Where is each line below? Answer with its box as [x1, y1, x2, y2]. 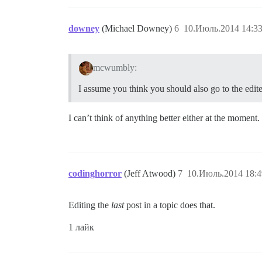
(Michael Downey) [102, 23, 174, 33]
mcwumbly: [92, 62, 137, 73]
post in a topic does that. [124, 199, 215, 210]
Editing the [68, 199, 111, 210]
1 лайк [68, 222, 94, 232]
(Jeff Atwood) [124, 168, 178, 178]
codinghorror [68, 168, 122, 178]
